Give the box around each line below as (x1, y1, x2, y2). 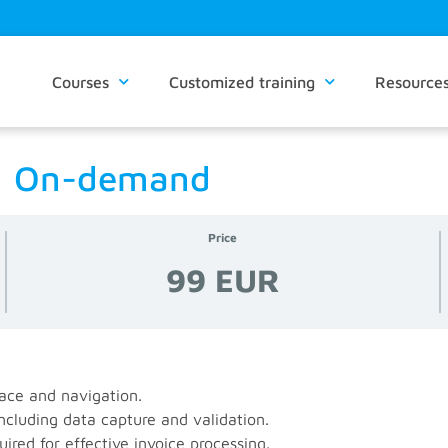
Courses (52, 72, 109, 91)
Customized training (169, 72, 315, 91)
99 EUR (165, 260, 280, 299)
